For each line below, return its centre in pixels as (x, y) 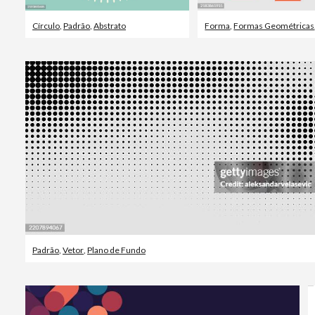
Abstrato (110, 25)
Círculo (46, 25)
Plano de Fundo (116, 250)
